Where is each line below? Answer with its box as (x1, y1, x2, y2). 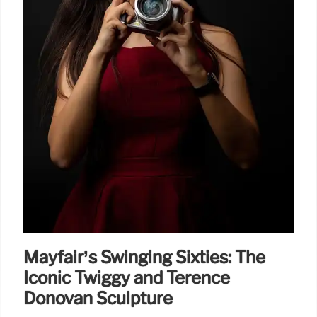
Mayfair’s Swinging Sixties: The (23, 246, 265, 267)
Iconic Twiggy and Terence (23, 267, 230, 288)
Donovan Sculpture (23, 287, 173, 309)
